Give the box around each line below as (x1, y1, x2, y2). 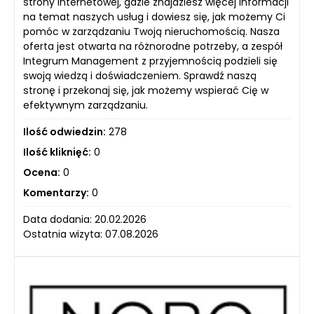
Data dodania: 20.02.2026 (23, 212, 146, 227)
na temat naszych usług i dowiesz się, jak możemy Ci (23, 10, 285, 25)
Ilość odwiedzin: (23, 125, 106, 139)
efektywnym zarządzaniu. (23, 98, 148, 113)
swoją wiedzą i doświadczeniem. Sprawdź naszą (23, 69, 257, 83)
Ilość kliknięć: (23, 145, 91, 160)
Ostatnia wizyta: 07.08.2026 (23, 227, 158, 242)
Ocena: (23, 165, 60, 180)
